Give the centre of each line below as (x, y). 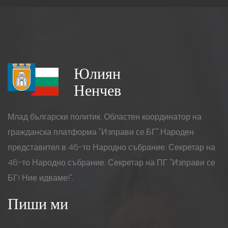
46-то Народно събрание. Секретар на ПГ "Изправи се (111, 162)
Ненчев (97, 90)
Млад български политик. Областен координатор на (105, 117)
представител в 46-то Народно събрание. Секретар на (111, 147)
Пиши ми (38, 204)
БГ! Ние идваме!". (41, 178)
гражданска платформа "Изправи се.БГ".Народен (101, 132)
